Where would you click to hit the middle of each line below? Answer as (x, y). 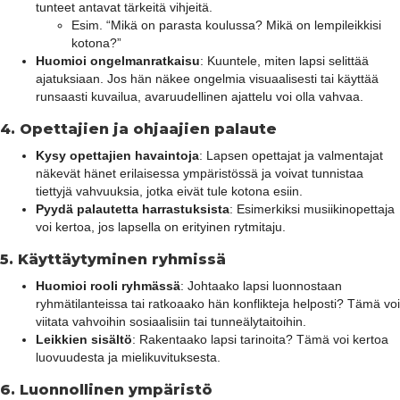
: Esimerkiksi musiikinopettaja (312, 208)
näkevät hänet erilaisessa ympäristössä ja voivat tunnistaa (200, 173)
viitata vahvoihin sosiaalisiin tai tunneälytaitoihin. (171, 321)
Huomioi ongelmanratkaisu (118, 60)
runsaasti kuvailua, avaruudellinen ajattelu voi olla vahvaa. (200, 96)
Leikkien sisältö (84, 339)
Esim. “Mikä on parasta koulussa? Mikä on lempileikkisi (226, 25)
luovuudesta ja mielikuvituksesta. (128, 357)
